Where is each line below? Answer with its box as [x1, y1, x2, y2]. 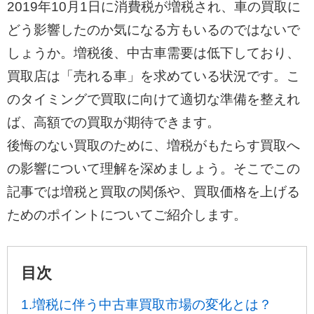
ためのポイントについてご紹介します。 [6, 207, 247, 222]
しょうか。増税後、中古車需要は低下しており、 [6, 45, 300, 60]
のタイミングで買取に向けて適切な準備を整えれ [6, 91, 300, 107]
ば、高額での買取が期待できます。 [6, 114, 220, 130]
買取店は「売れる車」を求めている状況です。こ [6, 68, 300, 83]
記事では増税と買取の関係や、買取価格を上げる [6, 184, 300, 199]
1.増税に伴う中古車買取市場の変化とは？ [20, 297, 272, 313]
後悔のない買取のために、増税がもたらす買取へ [6, 137, 300, 153]
